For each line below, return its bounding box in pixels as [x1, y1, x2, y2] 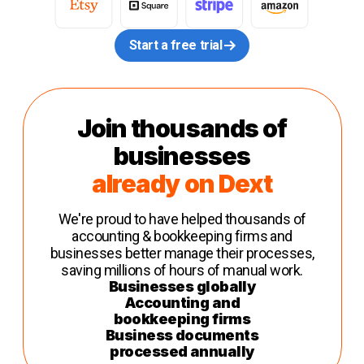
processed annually [110, 342, 254, 360]
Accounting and [123, 293, 240, 311]
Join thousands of [76, 113, 288, 143]
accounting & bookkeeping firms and [71, 227, 292, 245]
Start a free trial [128, 37, 223, 53]
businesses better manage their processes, [50, 244, 314, 262]
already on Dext [91, 168, 273, 198]
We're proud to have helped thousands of [58, 210, 306, 227]
